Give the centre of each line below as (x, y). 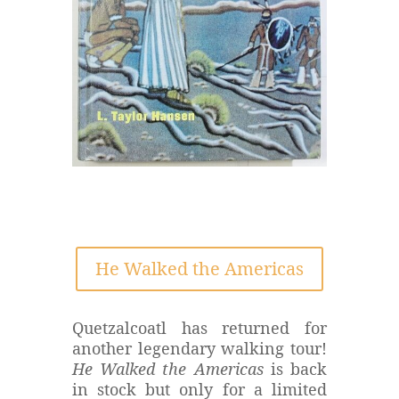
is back (295, 368)
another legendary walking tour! (199, 348)
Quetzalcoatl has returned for (199, 327)
